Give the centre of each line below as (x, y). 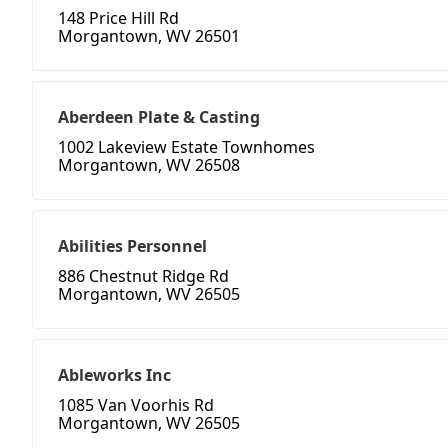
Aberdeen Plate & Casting (159, 117)
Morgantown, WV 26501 (149, 36)
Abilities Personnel (132, 246)
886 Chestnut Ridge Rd (143, 276)
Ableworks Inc (114, 375)
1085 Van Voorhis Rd (136, 405)
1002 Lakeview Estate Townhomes (186, 147)
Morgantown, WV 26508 (149, 165)
